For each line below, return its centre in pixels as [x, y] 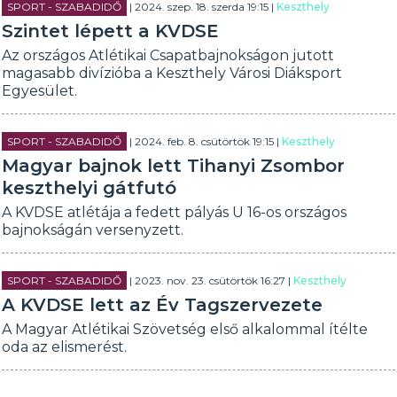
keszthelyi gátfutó [90, 188]
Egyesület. [40, 91]
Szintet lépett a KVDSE [111, 31]
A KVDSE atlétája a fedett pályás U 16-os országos [175, 212]
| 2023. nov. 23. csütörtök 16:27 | [210, 280]
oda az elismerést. [65, 347]
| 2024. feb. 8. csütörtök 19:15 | [205, 141]
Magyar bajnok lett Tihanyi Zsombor [174, 166]
